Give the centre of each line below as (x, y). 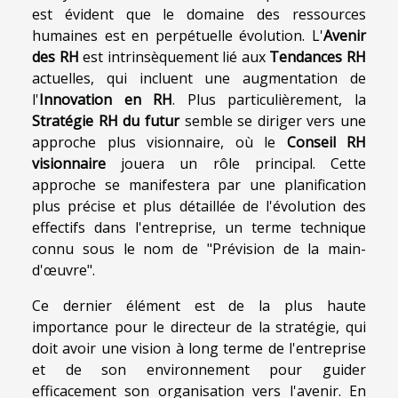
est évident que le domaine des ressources (199, 14)
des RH (56, 56)
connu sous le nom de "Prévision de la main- (199, 248)
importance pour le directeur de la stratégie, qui (199, 326)
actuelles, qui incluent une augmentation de (199, 78)
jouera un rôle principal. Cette (236, 163)
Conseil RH (326, 142)
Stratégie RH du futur (106, 120)
